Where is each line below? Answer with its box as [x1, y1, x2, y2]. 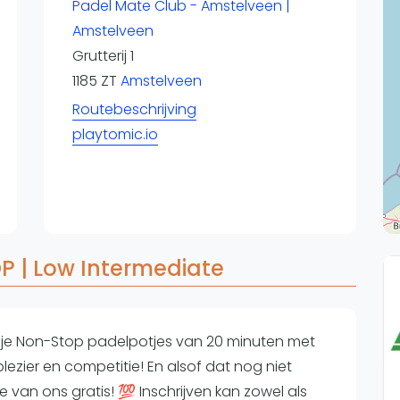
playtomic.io [71, 124, 158, 145]
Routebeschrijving [71, 99, 196, 120]
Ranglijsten [31, 29, 98, 47]
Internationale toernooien [31, 81, 191, 99]
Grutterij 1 [71, 46, 134, 66]
